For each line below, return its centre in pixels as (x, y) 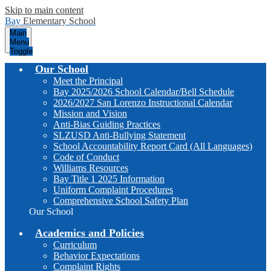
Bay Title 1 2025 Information (109, 179)
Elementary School (59, 21)
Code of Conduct (86, 157)
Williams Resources (91, 168)
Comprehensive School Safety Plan (121, 201)
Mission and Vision (90, 113)
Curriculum (75, 245)
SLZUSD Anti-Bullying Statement (119, 135)
